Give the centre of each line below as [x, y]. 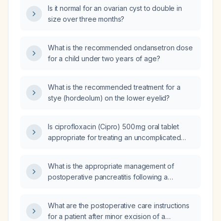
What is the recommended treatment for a [114, 87]
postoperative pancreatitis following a [108, 177]
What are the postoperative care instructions [119, 205]
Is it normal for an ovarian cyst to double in [115, 8]
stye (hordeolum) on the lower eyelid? [109, 98]
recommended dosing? [85, 159]
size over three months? [86, 19]
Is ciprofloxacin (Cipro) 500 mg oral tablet [114, 127]
